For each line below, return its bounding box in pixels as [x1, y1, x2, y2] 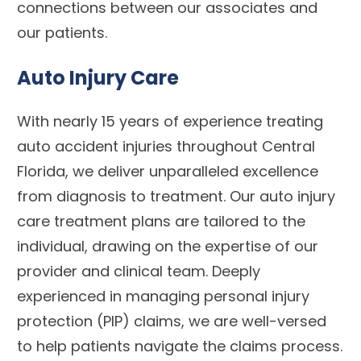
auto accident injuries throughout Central [17, 136, 315, 156]
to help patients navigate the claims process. [17, 336, 342, 356]
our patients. [17, 23, 107, 43]
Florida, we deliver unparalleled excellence [17, 161, 318, 181]
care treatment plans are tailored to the [17, 211, 305, 231]
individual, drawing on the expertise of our [17, 236, 318, 256]
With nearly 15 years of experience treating [17, 111, 323, 131]
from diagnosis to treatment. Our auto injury [17, 186, 335, 206]
